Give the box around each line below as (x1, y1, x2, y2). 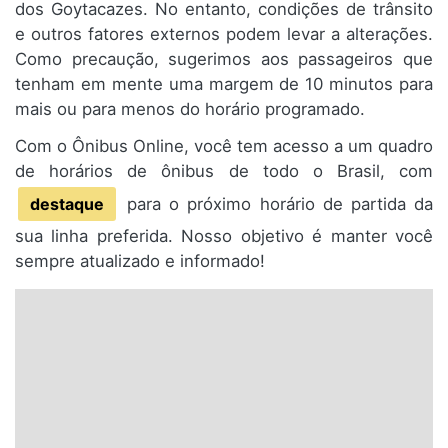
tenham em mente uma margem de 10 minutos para (15, 74, 433, 95)
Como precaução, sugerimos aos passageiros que (15, 49, 433, 70)
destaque (30, 194, 104, 215)
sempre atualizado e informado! (15, 251, 265, 272)
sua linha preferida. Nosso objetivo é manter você (15, 226, 433, 247)
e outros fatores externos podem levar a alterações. (15, 24, 433, 45)
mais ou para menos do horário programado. (15, 99, 365, 120)
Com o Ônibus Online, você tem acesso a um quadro (15, 136, 433, 157)
